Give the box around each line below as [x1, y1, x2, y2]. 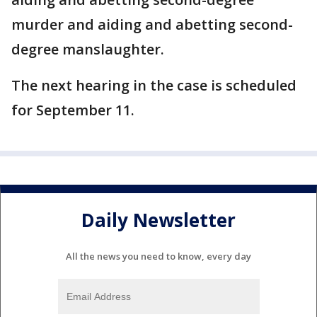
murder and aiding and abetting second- [11, 15, 293, 35]
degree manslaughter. [11, 40, 168, 59]
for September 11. [11, 100, 134, 120]
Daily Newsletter [81, 207, 236, 233]
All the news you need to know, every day [66, 250, 251, 263]
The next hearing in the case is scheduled [11, 76, 296, 96]
